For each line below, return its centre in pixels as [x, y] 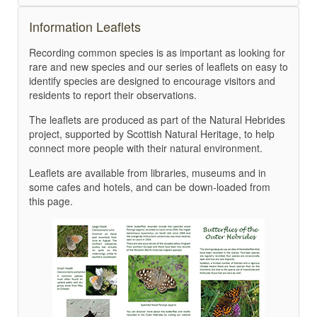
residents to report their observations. [113, 94]
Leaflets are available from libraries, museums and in [148, 172]
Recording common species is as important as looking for [157, 52]
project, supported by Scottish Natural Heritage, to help [152, 133]
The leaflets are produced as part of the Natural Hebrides [157, 119]
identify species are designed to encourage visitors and [152, 80]
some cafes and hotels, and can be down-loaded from [150, 186]
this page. [51, 201]
